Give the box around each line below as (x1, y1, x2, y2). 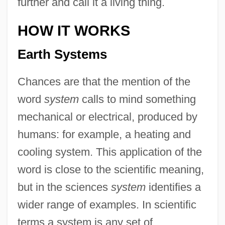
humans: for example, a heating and (17, 128, 191, 141)
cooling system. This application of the (17, 145, 202, 158)
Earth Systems (17, 47, 107, 61)
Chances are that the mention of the (17, 75, 190, 88)
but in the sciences (17, 180, 111, 193)
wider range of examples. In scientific (17, 198, 196, 211)
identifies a (145, 180, 201, 193)
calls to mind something (78, 92, 196, 105)
